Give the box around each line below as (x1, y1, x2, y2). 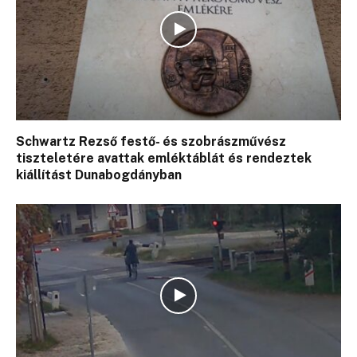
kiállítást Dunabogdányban (16, 167, 182, 183)
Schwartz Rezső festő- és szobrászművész (16, 134, 286, 150)
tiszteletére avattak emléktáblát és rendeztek (16, 151, 312, 167)
